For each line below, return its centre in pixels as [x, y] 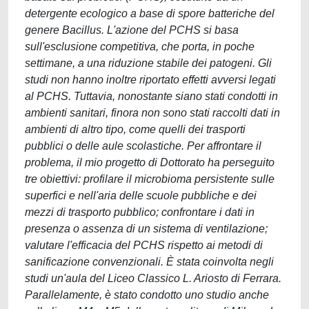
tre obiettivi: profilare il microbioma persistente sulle [150, 179]
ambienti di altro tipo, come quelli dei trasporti [135, 129]
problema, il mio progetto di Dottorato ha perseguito [150, 162]
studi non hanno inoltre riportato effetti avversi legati [150, 80]
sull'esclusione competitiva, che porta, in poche [140, 47]
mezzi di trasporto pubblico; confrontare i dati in [140, 212]
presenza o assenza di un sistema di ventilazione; [146, 229]
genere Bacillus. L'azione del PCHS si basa [132, 30]
